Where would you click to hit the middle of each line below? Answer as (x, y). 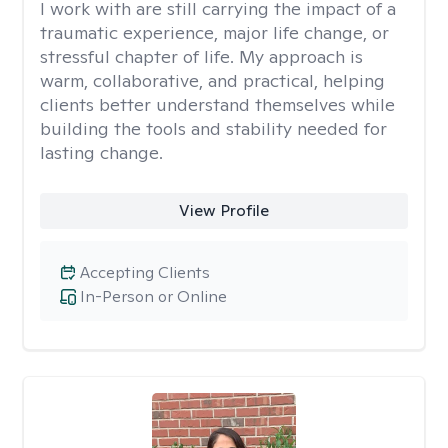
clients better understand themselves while (217, 104)
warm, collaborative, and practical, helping (212, 80)
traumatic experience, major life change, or (214, 32)
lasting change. (101, 152)
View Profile (223, 210)
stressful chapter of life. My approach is (201, 56)
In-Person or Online (153, 296)
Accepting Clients (145, 272)
